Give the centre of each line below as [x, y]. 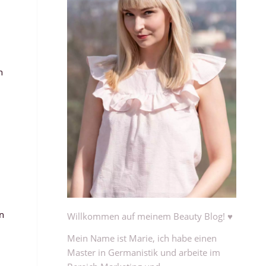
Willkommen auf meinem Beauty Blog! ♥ [150, 216]
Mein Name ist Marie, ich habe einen [142, 238]
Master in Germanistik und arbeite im [144, 252]
